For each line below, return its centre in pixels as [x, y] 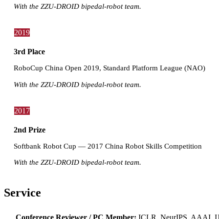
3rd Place [29, 52]
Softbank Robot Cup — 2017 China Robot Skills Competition [108, 146]
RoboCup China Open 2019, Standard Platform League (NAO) [109, 68]
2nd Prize [30, 130]
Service [22, 192]
